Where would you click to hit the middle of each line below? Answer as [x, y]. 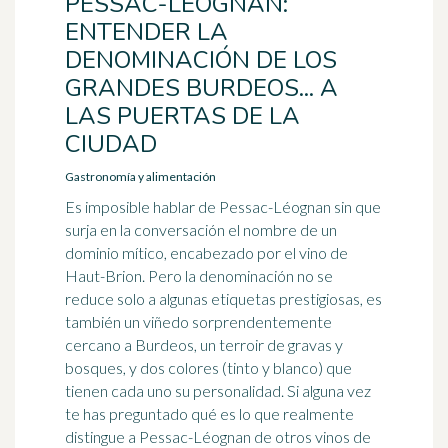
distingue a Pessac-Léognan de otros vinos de [218, 436]
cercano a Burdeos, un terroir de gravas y [204, 344]
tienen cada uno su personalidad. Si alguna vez [218, 390]
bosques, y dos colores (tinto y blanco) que [208, 367]
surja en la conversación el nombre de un [201, 229]
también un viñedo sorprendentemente [198, 321]
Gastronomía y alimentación [140, 176]
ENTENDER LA [146, 32]
